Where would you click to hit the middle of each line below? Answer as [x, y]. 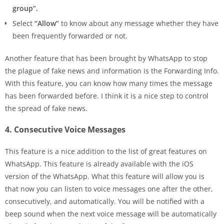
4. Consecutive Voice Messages [65, 129]
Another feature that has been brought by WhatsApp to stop [106, 58]
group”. [25, 8]
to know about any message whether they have [140, 23]
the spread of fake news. [46, 108]
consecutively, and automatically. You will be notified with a [105, 201]
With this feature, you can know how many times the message [109, 83]
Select [23, 23]
